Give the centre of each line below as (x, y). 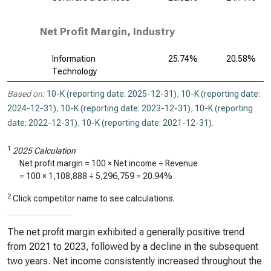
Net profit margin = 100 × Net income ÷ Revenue (109, 163)
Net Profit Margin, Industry (107, 31)
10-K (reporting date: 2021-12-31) (147, 123)
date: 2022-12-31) (42, 123)
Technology (74, 71)
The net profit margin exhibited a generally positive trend (126, 232)
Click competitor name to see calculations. (93, 198)
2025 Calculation (44, 151)
